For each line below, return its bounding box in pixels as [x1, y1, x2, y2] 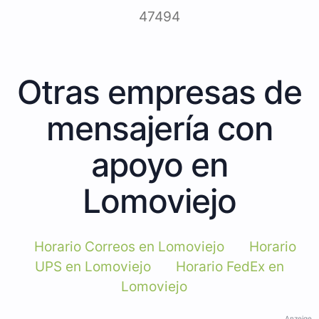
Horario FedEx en [176, 258, 284, 275]
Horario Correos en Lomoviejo [33, 238, 224, 255]
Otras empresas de [17, 71, 302, 112]
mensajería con [46, 108, 273, 148]
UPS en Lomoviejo [35, 258, 151, 275]
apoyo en [91, 144, 228, 184]
